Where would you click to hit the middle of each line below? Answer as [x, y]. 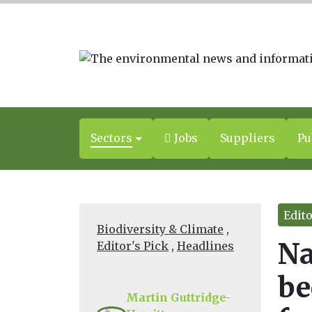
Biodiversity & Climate [160, 229]
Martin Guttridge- [179, 298]
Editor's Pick [133, 246]
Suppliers [248, 138]
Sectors [111, 138]
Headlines [205, 246]
